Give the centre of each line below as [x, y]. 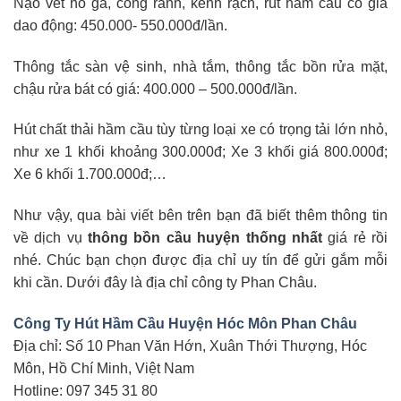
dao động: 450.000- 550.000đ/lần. [120, 25]
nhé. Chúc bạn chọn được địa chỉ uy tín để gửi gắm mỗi [200, 260]
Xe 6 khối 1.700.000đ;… [90, 175]
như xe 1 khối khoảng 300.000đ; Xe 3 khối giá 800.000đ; [200, 152]
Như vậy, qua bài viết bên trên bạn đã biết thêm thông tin [200, 216]
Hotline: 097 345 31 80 [85, 390]
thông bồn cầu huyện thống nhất [205, 238]
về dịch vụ [51, 238]
